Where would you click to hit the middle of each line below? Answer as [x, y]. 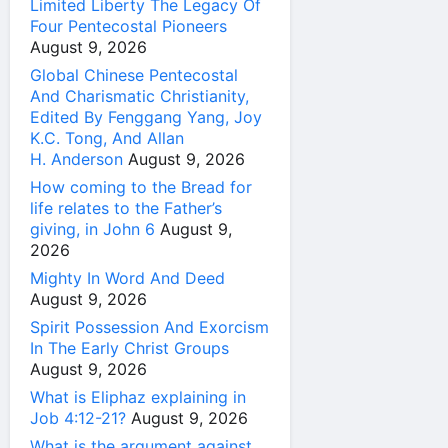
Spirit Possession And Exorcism [149, 327]
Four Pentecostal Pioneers [128, 26]
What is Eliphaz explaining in [138, 397]
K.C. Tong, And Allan [107, 138]
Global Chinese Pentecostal [134, 75]
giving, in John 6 [92, 229]
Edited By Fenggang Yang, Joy [146, 117]
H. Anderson [76, 159]
